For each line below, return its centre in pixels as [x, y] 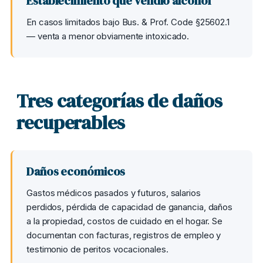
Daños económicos [76, 171]
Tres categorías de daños [119, 101]
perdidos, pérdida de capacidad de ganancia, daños [130, 207]
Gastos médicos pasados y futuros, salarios [114, 193]
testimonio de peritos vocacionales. [97, 249]
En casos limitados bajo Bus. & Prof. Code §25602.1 [128, 22]
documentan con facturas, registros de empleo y [124, 235]
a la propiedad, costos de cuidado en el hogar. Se [125, 221]
